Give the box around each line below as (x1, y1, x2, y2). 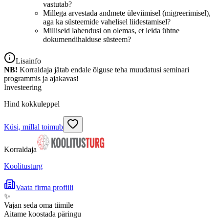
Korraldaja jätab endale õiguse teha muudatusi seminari (18, 65, 189, 74)
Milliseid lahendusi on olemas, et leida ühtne (43, 26, 179, 35)
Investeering (4, 83, 42, 91)
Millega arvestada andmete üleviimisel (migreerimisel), (43, 8, 211, 17)
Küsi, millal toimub (4, 122, 63, 131)
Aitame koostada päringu (4, 209, 81, 218)
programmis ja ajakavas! (4, 74, 79, 83)
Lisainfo (16, 56, 41, 65)
